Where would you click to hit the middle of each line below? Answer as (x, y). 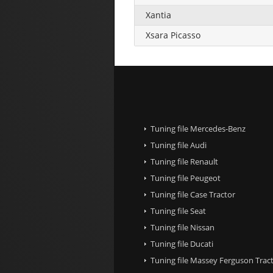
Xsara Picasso (173, 35)
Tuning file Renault (184, 161)
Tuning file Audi (179, 145)
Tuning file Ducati (182, 243)
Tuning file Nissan (183, 227)
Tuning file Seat (178, 211)
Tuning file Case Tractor (193, 194)
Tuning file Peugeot (186, 178)
